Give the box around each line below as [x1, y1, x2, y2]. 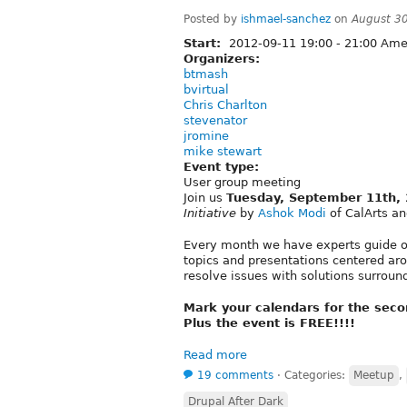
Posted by [184, 12, 241, 25]
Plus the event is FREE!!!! [184, 315, 355, 330]
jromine [184, 128, 229, 143]
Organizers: [184, 51, 264, 65]
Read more [184, 347, 247, 362]
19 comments [197, 368, 273, 382]
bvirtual [184, 82, 229, 96]
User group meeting [184, 174, 301, 189]
